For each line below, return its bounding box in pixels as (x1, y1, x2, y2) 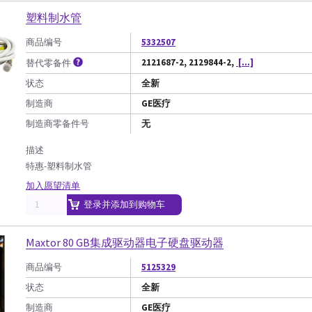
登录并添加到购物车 (84, 198, 165, 210)
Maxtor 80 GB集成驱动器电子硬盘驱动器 (26, 235, 224, 249)
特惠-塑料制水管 (26, 160, 92, 172)
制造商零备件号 (26, 118, 89, 130)
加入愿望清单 (26, 180, 80, 192)
